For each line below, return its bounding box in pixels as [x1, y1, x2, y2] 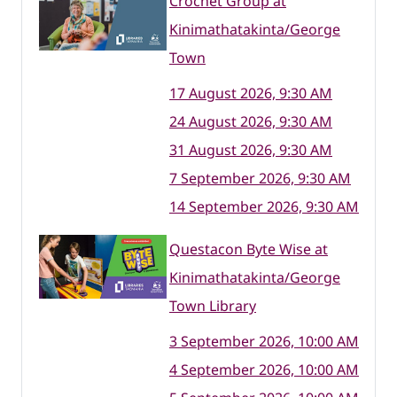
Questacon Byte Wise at [169, 239, 328, 259]
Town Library [169, 296, 256, 315]
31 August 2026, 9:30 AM [169, 140, 332, 160]
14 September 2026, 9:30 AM [169, 197, 359, 216]
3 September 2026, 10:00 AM [169, 331, 359, 351]
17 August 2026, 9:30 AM [169, 83, 332, 103]
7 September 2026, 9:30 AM [169, 168, 351, 188]
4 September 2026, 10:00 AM [169, 360, 359, 379]
